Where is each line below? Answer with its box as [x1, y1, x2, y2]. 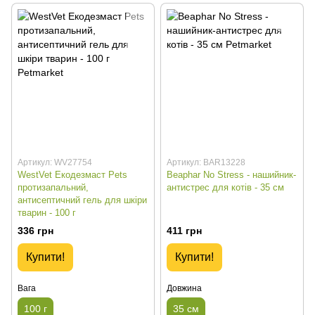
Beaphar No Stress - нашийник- [167, 169, 296, 180]
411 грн [167, 224, 202, 236]
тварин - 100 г [18, 207, 76, 218]
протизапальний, [18, 181, 89, 193]
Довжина [167, 283, 202, 293]
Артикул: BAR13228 [167, 157, 245, 167]
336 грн [18, 224, 53, 236]
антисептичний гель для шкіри [18, 194, 147, 205]
